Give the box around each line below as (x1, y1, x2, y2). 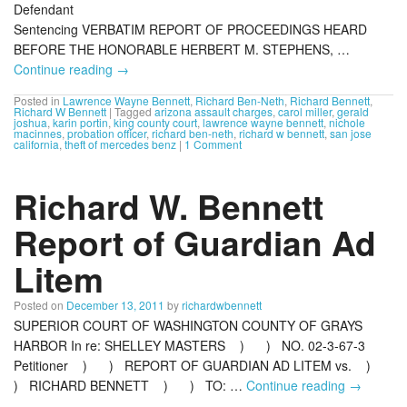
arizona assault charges (154, 103, 273, 119)
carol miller (278, 103, 332, 119)
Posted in (14, 92, 60, 108)
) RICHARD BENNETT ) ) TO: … (14, 376, 246, 395)
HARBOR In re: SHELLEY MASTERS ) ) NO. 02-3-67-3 (14, 336, 365, 355)
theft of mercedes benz (65, 135, 176, 152)
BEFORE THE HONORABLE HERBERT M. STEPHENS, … (14, 39, 350, 58)
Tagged (114, 103, 152, 119)
